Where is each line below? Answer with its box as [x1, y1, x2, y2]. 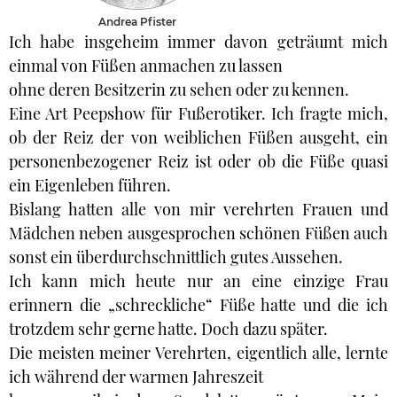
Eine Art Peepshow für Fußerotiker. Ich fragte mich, [9, 103, 388, 124]
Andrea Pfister [98, 15, 176, 28]
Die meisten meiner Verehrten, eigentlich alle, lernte [9, 342, 388, 363]
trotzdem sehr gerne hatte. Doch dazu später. [9, 318, 328, 339]
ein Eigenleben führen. [9, 175, 171, 196]
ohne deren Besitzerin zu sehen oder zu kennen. [9, 79, 349, 100]
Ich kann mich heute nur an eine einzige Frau [9, 270, 388, 292]
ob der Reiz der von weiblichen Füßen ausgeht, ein [9, 127, 388, 148]
